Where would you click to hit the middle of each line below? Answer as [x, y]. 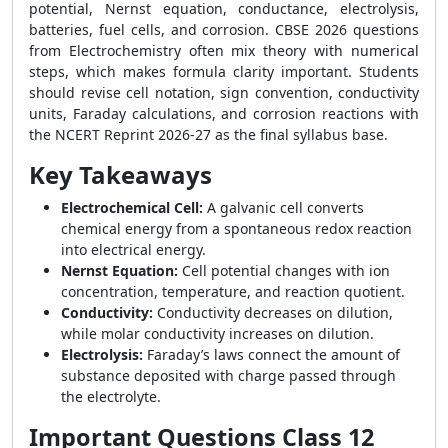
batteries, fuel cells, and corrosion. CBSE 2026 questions [224, 29]
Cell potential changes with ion [284, 270]
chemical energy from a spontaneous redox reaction [236, 228]
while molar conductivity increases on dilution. [217, 333]
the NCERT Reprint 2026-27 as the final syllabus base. [208, 134]
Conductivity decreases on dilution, [273, 312]
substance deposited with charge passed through [228, 375]
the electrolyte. [111, 396]
